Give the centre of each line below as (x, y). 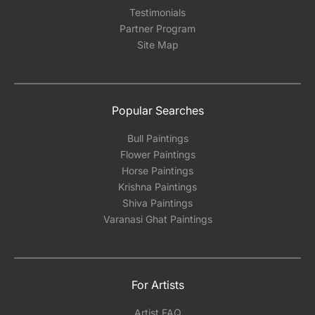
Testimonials (157, 12)
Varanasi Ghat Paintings (157, 219)
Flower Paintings (157, 154)
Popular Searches (157, 110)
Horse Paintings (157, 171)
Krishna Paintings (157, 187)
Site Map (157, 45)
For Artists (157, 285)
